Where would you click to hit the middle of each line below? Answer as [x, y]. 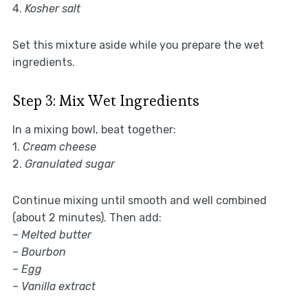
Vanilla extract [58, 286]
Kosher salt [52, 8]
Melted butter [56, 234]
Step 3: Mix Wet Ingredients [106, 100]
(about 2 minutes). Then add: [87, 217]
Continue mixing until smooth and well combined [139, 200]
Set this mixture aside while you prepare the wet [138, 45]
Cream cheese [59, 146]
